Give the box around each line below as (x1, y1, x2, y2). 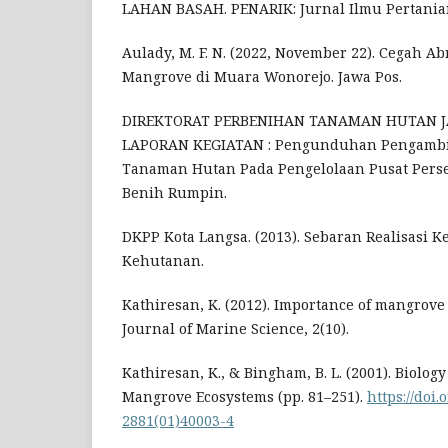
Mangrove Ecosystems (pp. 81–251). (122, 387, 367, 407)
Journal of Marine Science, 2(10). (122, 319, 349, 339)
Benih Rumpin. (122, 183, 227, 203)
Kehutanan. (122, 251, 204, 271)
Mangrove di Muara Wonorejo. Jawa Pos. (122, 67, 402, 87)
